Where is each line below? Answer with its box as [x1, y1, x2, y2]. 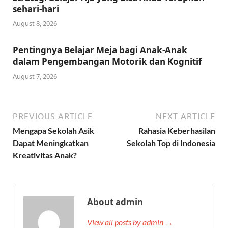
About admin [87, 195, 143, 208]
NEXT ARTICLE [156, 111, 215, 121]
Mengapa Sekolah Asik [13, 125, 94, 135]
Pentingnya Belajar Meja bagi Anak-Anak [13, 44, 187, 56]
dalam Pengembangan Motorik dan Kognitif [13, 55, 202, 68]
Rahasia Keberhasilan [138, 125, 215, 135]
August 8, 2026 [13, 19, 57, 28]
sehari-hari [13, 3, 59, 15]
